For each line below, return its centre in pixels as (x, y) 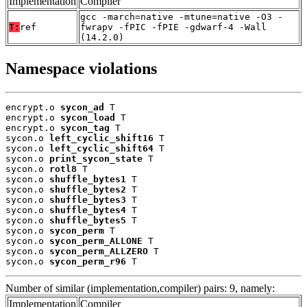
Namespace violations (81, 69)
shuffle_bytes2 (88, 190)
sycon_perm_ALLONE (96, 241)
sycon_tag (85, 128)
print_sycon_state (96, 159)
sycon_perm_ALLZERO (99, 251)
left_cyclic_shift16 (101, 138)
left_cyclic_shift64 (101, 149)
